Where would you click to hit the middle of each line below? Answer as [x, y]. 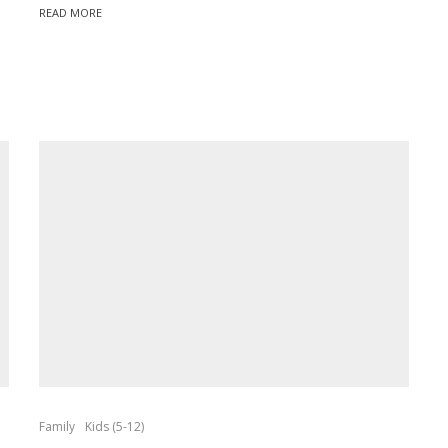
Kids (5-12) [114, 427]
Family [57, 427]
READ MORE [70, 13]
